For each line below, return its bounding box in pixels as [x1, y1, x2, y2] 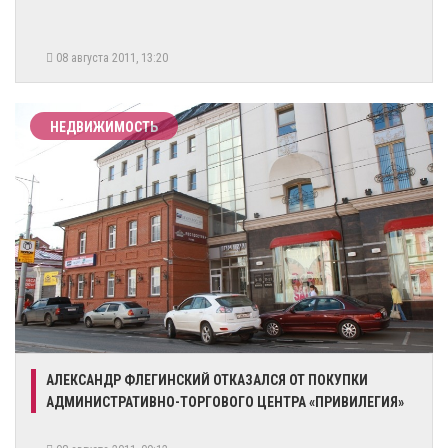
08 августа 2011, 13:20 [53, 50, 174, 65]
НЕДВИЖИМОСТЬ [50, 118, 158, 135]
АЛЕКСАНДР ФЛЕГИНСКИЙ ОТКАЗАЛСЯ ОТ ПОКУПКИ [46, 371, 368, 388]
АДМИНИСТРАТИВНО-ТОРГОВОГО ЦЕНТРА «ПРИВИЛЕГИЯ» [46, 393, 404, 410]
